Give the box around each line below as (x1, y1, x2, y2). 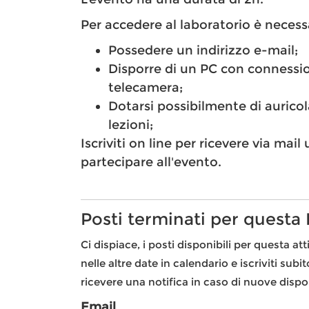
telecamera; (108, 80, 183, 96)
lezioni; (108, 117, 153, 133)
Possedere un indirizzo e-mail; (108, 43, 301, 59)
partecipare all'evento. (81, 154, 225, 170)
